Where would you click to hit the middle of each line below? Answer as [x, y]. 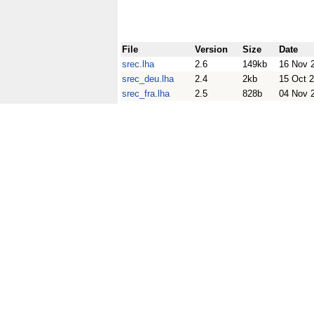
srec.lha [138, 64]
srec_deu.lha [148, 79]
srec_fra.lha [146, 94]
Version [211, 49]
